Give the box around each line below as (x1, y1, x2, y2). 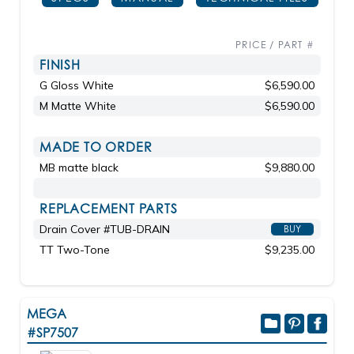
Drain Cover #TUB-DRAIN (40, 222, 170, 236)
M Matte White (40, 99, 116, 113)
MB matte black (40, 160, 119, 175)
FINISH (40, 57, 81, 73)
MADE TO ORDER (40, 139, 153, 155)
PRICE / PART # (235, 39, 314, 51)
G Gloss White (40, 78, 114, 92)
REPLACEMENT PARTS (40, 201, 178, 217)
